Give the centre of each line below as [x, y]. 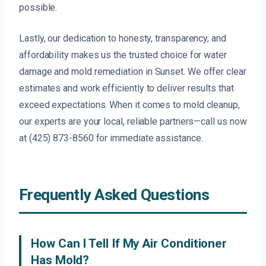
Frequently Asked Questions [114, 195]
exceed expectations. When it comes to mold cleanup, [129, 105]
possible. [38, 8]
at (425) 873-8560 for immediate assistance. [111, 138]
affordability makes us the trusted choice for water [123, 55]
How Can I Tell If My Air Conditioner [129, 244]
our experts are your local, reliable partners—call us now [133, 122]
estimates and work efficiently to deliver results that [126, 88]
